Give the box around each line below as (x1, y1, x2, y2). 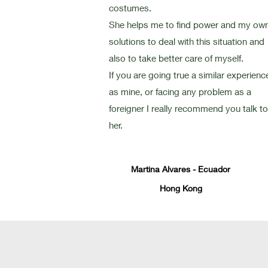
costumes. (109, 2, 151, 13)
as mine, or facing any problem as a (109, 86, 251, 97)
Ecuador (198, 164, 230, 174)
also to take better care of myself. (109, 53, 243, 63)
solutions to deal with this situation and (109, 36, 264, 47)
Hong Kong (159, 183, 202, 193)
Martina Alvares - (131, 164, 198, 174)
